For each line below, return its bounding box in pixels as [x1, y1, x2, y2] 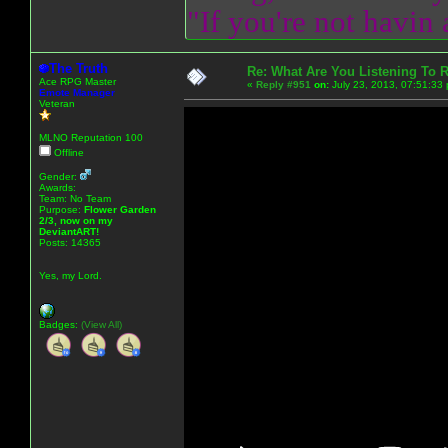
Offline [51, 146, 84, 158]
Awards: [39, 181, 79, 193]
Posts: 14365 [39, 236, 101, 248]
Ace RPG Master [39, 75, 116, 87]
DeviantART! [39, 225, 99, 237]
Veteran [39, 97, 75, 109]
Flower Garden [84, 203, 156, 215]
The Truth [49, 60, 108, 76]
